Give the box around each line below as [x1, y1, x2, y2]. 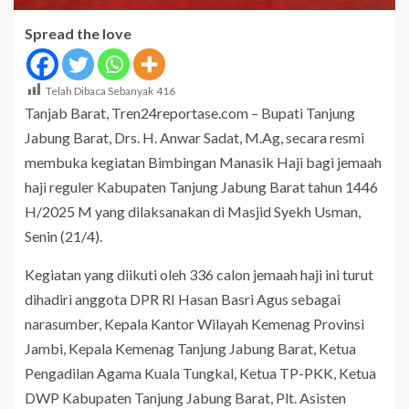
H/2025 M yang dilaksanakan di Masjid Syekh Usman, [25, 203, 361, 221]
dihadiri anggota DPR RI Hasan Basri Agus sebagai [25, 290, 341, 309]
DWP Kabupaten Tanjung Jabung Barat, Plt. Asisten [25, 389, 346, 407]
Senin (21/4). [25, 227, 102, 246]
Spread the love [25, 25, 131, 43]
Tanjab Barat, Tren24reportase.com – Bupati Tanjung [25, 104, 355, 122]
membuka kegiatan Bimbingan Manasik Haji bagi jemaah [25, 153, 382, 172]
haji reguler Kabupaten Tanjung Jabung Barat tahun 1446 [25, 178, 378, 196]
